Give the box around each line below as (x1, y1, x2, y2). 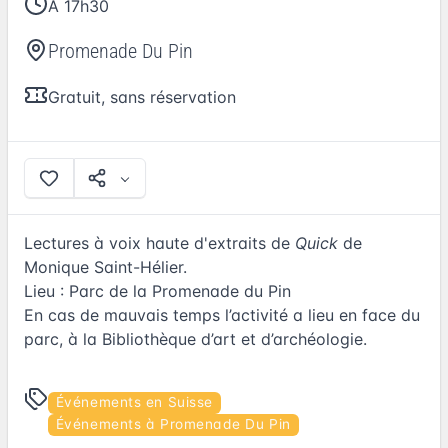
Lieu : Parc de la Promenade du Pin (24, 281, 291, 302)
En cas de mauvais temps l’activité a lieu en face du (24, 305, 420, 326)
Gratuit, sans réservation (48, 87, 236, 107)
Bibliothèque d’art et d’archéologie (102, 329, 363, 350)
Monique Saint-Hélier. (24, 257, 187, 278)
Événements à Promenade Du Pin (55, 416, 291, 433)
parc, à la (24, 329, 102, 350)
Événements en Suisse (55, 394, 213, 411)
